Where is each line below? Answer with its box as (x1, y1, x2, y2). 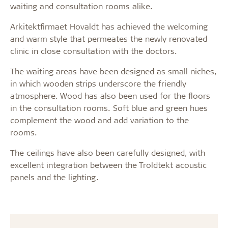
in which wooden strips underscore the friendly (10, 77, 186, 89)
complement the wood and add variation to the (10, 114, 189, 125)
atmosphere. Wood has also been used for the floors (10, 90, 210, 101)
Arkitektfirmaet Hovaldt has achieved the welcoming (10, 20, 208, 32)
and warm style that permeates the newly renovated (10, 33, 207, 44)
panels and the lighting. (10, 171, 99, 182)
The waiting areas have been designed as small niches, (10, 65, 216, 76)
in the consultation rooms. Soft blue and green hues (10, 102, 208, 113)
